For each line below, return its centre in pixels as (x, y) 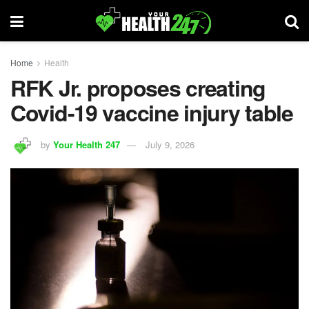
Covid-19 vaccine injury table (152, 112)
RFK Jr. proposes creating (138, 88)
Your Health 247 (87, 144)
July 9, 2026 (170, 144)
